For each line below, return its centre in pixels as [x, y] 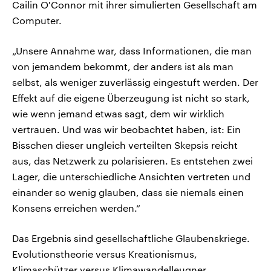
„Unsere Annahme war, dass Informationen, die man [132, 50]
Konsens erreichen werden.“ [76, 207]
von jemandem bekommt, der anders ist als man [123, 66]
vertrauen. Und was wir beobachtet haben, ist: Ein [126, 129]
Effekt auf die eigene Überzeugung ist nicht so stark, [131, 97]
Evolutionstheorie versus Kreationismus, [105, 253]
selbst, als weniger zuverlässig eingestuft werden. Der [135, 82]
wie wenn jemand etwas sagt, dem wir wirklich [118, 113]
